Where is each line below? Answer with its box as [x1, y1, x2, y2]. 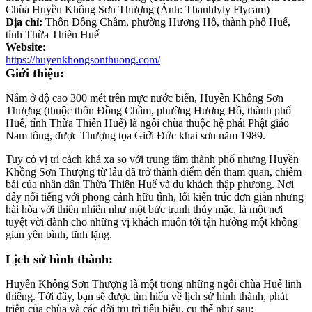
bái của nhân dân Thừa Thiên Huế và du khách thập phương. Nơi [6, 178, 294, 190]
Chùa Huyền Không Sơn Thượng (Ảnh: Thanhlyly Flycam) [6, 3, 270, 15]
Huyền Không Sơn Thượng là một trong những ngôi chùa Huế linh [6, 277, 302, 290]
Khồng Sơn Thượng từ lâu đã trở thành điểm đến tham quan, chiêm [6, 165, 302, 178]
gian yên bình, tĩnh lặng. [6, 228, 112, 240]
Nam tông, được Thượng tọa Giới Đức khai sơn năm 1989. [6, 129, 265, 141]
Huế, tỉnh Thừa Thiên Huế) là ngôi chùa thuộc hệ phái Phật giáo [6, 116, 289, 129]
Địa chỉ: [6, 15, 45, 28]
